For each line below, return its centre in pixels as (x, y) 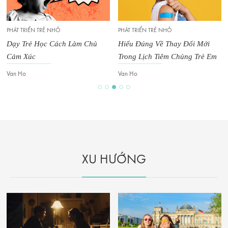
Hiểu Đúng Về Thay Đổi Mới (164, 44)
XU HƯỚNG (114, 160)
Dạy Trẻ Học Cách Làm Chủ (52, 44)
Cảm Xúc (21, 57)
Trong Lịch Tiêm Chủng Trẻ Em (167, 57)
